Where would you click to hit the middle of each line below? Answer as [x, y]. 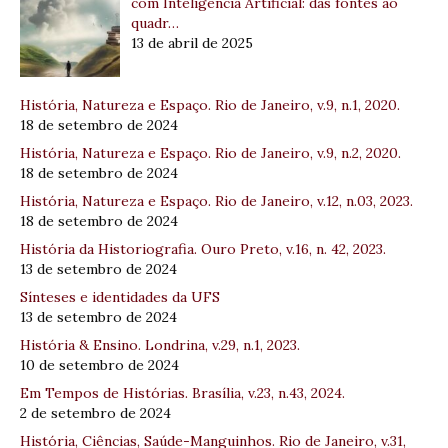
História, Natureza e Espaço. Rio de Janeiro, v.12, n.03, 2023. [216, 201]
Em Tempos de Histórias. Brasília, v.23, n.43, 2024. [182, 393]
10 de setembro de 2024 [99, 365]
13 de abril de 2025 [191, 42]
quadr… [154, 22]
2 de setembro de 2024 [95, 413]
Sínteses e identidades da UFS [120, 297]
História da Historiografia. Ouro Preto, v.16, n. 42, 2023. [203, 249]
